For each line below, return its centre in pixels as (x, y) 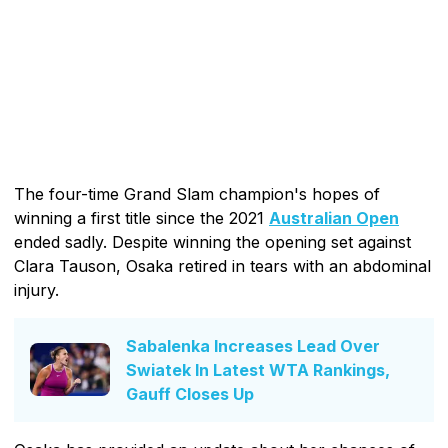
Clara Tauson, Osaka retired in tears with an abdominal (222, 265)
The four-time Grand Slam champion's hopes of (197, 193)
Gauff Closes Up (190, 393)
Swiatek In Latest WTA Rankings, (258, 369)
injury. (36, 289)
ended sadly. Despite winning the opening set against (212, 241)
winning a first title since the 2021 (141, 217)
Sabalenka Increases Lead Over (253, 345)
